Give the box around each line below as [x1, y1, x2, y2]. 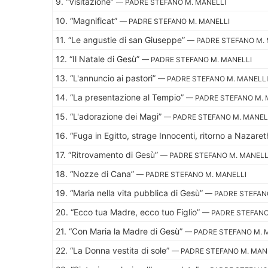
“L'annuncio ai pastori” [70, 72, 158, 83]
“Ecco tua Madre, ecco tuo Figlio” [71, 206, 202, 217]
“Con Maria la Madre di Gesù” [69, 226, 185, 236]
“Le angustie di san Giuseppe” [68, 34, 187, 45]
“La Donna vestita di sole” [70, 245, 172, 255]
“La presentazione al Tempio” [70, 92, 186, 102]
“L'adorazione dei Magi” [70, 111, 164, 121]
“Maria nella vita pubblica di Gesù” [70, 187, 205, 198]
